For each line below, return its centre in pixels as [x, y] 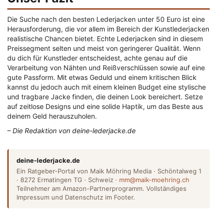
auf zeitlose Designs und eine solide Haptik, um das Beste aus [105, 107]
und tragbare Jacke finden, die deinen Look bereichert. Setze [105, 97]
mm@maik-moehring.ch [154, 180]
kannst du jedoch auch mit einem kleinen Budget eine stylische [107, 87]
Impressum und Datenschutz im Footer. [76, 197]
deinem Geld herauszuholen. [52, 116]
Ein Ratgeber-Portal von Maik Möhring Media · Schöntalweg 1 [109, 171]
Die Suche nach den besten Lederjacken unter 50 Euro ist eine [106, 19]
